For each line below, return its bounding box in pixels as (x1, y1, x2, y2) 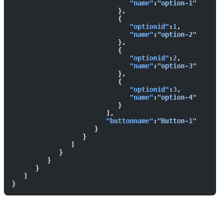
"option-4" (157, 93, 196, 102)
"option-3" (157, 62, 196, 70)
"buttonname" (12, 117, 153, 125)
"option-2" (157, 30, 196, 39)
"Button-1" (157, 117, 196, 125)
